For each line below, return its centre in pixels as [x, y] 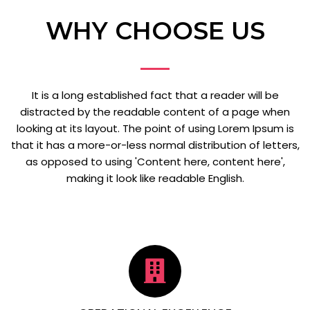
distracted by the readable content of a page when [155, 112]
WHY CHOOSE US [155, 31]
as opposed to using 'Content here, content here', [155, 162]
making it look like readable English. [155, 179]
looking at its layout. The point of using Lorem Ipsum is [155, 129]
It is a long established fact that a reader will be [155, 95]
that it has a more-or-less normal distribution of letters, [155, 145]
